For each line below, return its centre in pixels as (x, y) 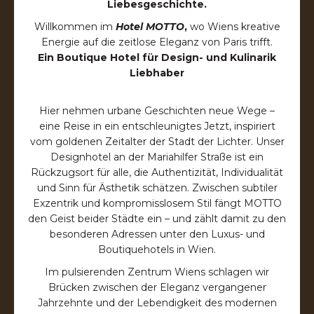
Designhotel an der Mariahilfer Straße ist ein (157, 157)
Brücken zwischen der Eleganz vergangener (157, 287)
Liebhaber (157, 73)
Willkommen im (75, 26)
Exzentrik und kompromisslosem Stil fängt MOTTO (157, 203)
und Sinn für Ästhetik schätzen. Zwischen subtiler (157, 187)
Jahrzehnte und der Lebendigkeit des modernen (157, 302)
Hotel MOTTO (150, 26)
